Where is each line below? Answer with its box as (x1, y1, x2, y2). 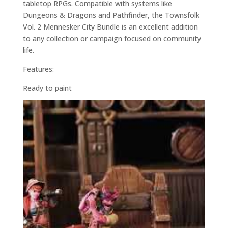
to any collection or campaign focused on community (22, 34, 201, 44)
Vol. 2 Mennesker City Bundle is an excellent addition (22, 22, 198, 32)
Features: (22, 64, 54, 74)
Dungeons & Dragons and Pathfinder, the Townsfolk (22, 10, 199, 20)
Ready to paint (22, 83, 72, 93)
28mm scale (22, 102, 63, 112)
